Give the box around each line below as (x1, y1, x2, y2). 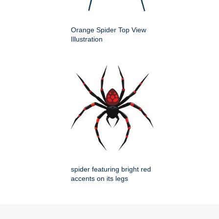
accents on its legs (71, 175, 128, 183)
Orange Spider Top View (71, 26, 146, 34)
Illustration (71, 35, 103, 44)
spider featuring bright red (71, 165, 151, 174)
